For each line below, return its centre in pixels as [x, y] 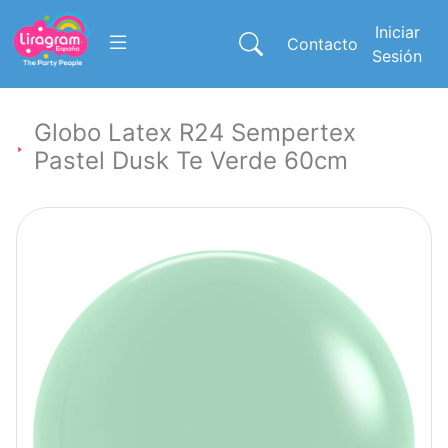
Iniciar [397, 32]
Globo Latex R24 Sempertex [194, 132]
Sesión [397, 56]
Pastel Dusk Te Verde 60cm [190, 160]
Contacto [322, 44]
